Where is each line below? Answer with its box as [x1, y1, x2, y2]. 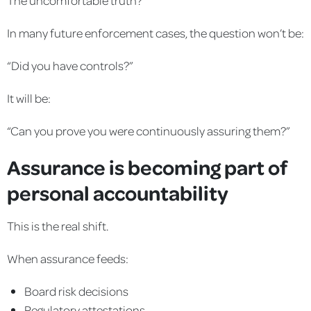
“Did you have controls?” [7, 57, 133, 73]
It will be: [7, 90, 51, 106]
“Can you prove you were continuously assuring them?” [7, 122, 290, 138]
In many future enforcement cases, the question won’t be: [7, 24, 304, 40]
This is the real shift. [7, 217, 108, 233]
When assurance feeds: [7, 250, 128, 266]
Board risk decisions [24, 283, 128, 299]
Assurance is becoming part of [7, 153, 287, 180]
